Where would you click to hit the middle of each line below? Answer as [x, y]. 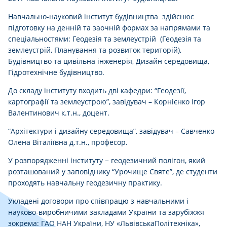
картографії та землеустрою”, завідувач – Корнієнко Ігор [107, 102]
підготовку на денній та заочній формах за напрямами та [109, 28]
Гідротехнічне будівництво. [56, 72]
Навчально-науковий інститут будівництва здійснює [101, 17]
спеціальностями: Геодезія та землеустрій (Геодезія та [105, 39]
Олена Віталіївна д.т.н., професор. [68, 142]
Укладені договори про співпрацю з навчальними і [98, 201]
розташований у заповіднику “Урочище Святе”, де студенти [113, 172]
